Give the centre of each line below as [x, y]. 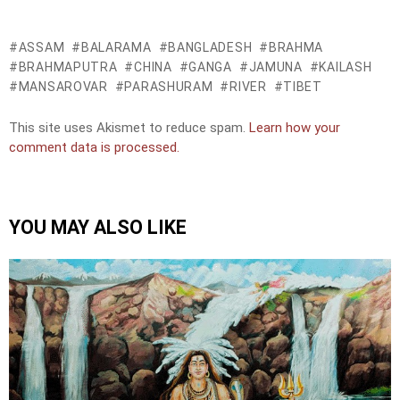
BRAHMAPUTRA [68, 67]
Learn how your [295, 127]
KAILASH [346, 67]
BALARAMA [116, 48]
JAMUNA [275, 67]
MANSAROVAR [63, 87]
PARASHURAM [169, 87]
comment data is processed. [94, 147]
